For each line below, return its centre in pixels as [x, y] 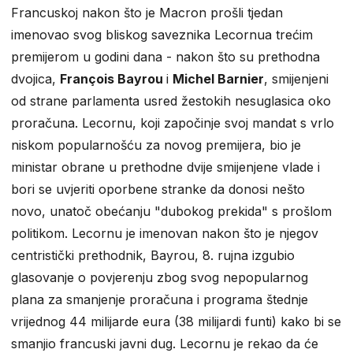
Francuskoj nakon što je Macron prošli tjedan [147, 13]
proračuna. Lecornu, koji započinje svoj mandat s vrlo [173, 123]
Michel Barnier [218, 79]
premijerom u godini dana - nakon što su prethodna [165, 57]
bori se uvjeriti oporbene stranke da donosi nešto [158, 190]
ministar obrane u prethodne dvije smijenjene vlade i [165, 167]
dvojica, [35, 79]
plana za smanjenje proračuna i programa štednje [160, 300]
